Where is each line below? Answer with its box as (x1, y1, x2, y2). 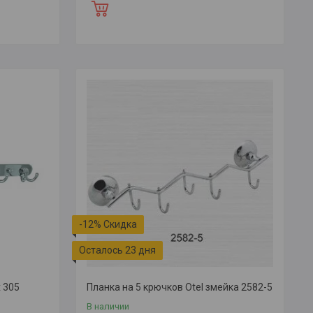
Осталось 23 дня (78, 244, 156, 256)
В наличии (86, 300, 129, 312)
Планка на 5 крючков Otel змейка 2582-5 (86, 281, 272, 293)
